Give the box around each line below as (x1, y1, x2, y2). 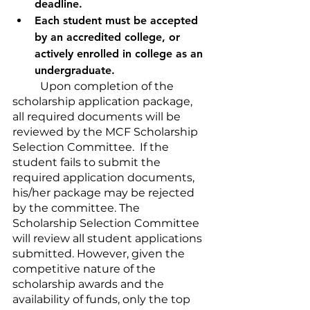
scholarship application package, (12, 95, 195, 108)
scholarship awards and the (12, 277, 167, 291)
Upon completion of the (12, 80, 40, 93)
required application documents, (12, 171, 197, 184)
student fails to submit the (12, 156, 163, 169)
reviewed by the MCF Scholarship (12, 125, 201, 138)
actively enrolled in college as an (35, 47, 206, 60)
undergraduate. (35, 64, 115, 77)
